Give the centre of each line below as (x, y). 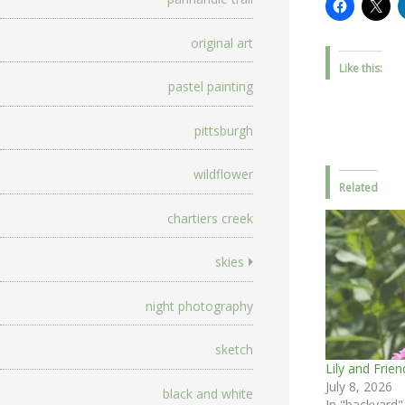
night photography (199, 306)
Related (358, 188)
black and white (208, 393)
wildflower (223, 174)
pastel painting (211, 87)
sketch (234, 350)
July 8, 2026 (359, 387)
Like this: (361, 69)
